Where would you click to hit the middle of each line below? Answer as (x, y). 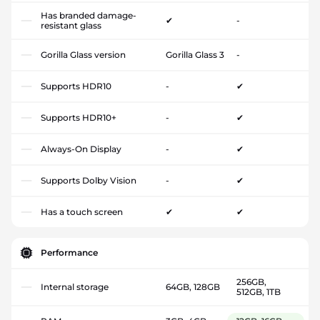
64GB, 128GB (193, 287)
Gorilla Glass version (83, 55)
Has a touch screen (82, 212)
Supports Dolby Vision (89, 181)
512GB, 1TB (258, 292)
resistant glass (71, 26)
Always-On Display (81, 149)
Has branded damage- (89, 16)
